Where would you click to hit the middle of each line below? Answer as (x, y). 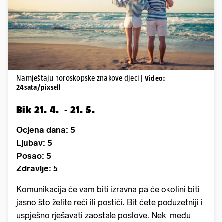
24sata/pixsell (39, 87)
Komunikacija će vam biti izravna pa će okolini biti (108, 189)
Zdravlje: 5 (37, 168)
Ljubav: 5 (34, 142)
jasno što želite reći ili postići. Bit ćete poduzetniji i (110, 202)
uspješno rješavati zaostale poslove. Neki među (104, 215)
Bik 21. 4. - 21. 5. (55, 109)
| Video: (153, 78)
